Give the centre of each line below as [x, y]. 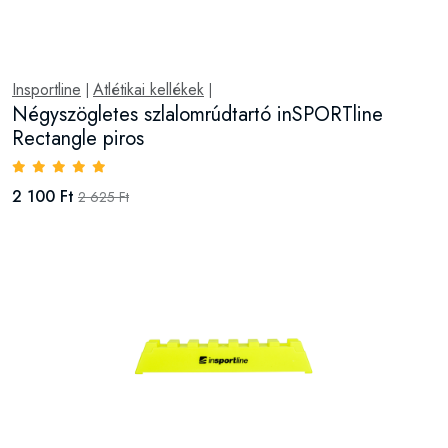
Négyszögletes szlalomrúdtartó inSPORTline [197, 114]
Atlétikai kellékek [148, 89]
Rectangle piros [78, 138]
